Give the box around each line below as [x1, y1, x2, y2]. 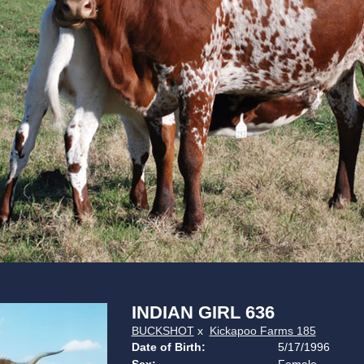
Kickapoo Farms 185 [209, 324, 316, 337]
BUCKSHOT [131, 324, 194, 337]
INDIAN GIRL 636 [131, 302, 275, 323]
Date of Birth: [131, 340, 206, 353]
